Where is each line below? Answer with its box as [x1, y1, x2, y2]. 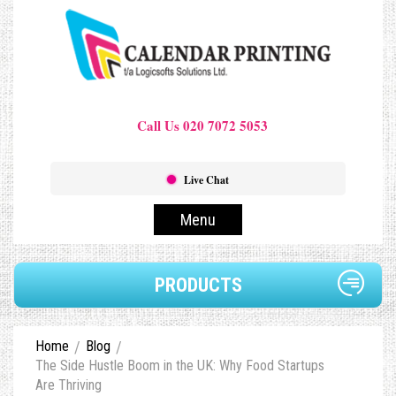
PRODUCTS [154, 274, 242, 297]
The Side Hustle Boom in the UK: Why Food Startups [35, 357, 324, 375]
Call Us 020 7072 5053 [137, 116, 268, 136]
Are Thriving [35, 377, 102, 394]
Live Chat [183, 172, 229, 188]
